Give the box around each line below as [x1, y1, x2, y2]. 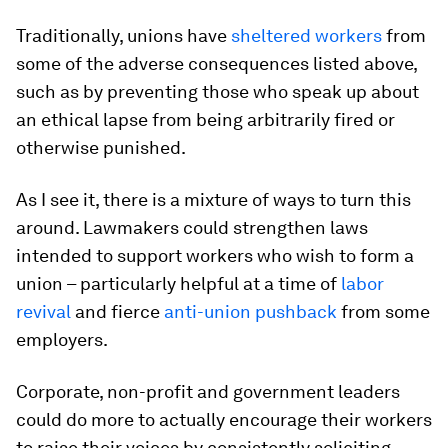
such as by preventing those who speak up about [16, 80, 419, 102]
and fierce [71, 300, 164, 322]
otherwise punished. [16, 136, 186, 158]
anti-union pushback [164, 300, 337, 322]
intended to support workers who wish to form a [16, 244, 414, 266]
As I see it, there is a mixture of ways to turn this [16, 188, 411, 210]
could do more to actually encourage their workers [16, 408, 432, 430]
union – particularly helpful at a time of [16, 272, 341, 294]
